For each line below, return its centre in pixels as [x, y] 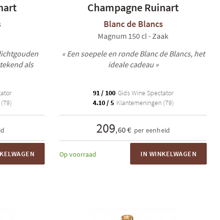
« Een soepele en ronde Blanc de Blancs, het [133, 54]
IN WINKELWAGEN [168, 154]
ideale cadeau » [133, 64]
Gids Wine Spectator [145, 93]
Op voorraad [78, 154]
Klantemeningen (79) [144, 103]
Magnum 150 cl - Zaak [133, 36]
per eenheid [152, 130]
